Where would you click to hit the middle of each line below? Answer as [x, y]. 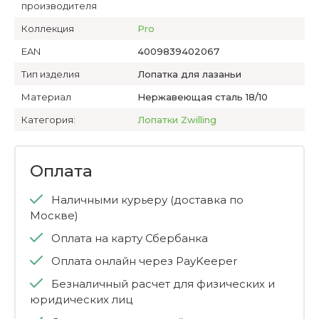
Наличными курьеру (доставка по [147, 200]
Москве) [54, 215]
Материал [46, 97]
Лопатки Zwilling [177, 120]
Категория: [48, 120]
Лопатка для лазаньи [190, 74]
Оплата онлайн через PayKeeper [144, 261]
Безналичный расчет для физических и [163, 284]
